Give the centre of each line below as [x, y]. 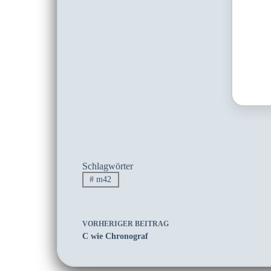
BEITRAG [152, 224]
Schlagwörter [107, 166]
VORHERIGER [108, 224]
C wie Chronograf [115, 237]
